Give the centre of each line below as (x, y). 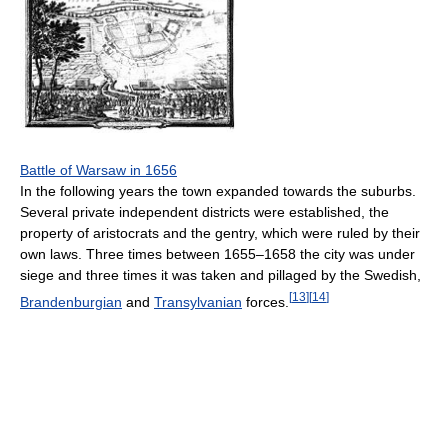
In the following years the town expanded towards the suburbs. (218, 191)
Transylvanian (198, 302)
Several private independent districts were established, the (204, 212)
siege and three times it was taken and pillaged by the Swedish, (220, 275)
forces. (265, 302)
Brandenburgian (71, 302)
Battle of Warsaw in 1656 (98, 170)
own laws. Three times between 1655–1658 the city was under (217, 254)
